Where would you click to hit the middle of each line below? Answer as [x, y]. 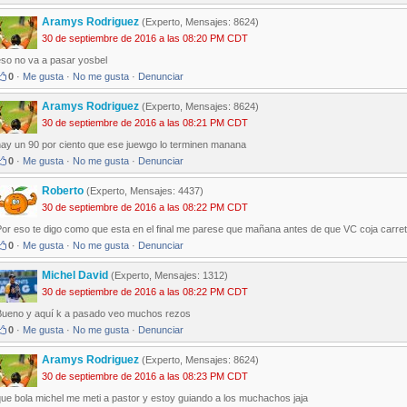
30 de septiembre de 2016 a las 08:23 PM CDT [145, 377]
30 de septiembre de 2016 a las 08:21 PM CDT [145, 123]
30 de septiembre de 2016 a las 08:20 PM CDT [145, 39]
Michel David [76, 276]
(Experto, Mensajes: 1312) [169, 276]
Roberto [64, 191]
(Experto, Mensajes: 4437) [145, 191]
